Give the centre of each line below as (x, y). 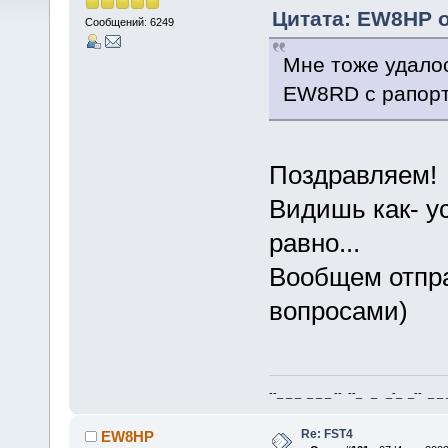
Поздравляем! (352, 174)
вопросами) (338, 310)
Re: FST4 (326, 434)
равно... (314, 242)
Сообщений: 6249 (129, 22)
